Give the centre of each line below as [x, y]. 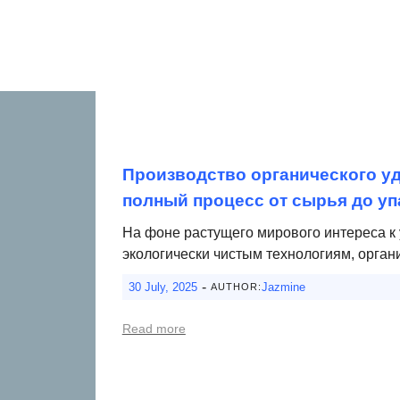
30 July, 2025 [162, 287]
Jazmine [283, 287]
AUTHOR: [236, 286]
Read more [154, 328]
